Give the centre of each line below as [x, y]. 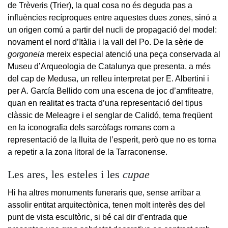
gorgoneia [26, 54]
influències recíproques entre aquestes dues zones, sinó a [112, 17]
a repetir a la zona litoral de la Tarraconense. [88, 152]
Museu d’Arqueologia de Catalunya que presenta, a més [109, 66]
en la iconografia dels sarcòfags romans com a [91, 127]
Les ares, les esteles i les [65, 174]
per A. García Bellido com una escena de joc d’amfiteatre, [111, 91]
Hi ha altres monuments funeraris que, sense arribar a [104, 192]
